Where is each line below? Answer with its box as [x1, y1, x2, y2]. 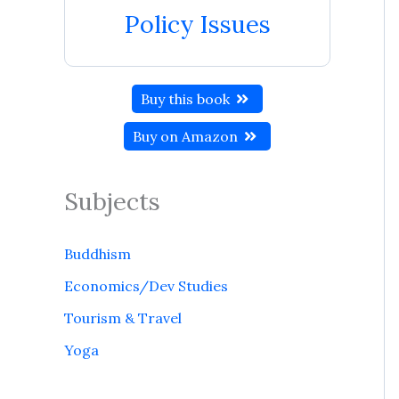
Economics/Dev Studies [64, 277, 228, 295]
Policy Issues [124, 9, 271, 39]
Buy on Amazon [133, 127, 242, 145]
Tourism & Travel [64, 309, 182, 327]
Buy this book [141, 90, 234, 108]
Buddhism [64, 245, 131, 263]
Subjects [64, 186, 160, 216]
